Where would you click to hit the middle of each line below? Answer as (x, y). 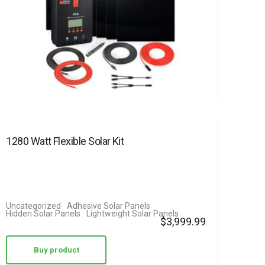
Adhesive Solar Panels (109, 206)
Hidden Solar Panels (43, 214)
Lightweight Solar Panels (133, 214)
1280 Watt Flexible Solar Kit (65, 141)
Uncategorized (34, 206)
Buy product (56, 250)
